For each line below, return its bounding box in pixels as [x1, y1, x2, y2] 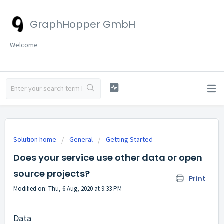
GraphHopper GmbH [30, 17, 135, 31]
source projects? [13, 167, 90, 180]
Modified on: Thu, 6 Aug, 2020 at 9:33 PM [13, 184, 122, 193]
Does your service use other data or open [13, 151, 202, 164]
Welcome [10, 40, 38, 49]
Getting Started [106, 135, 153, 144]
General [69, 135, 93, 144]
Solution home [13, 135, 58, 144]
